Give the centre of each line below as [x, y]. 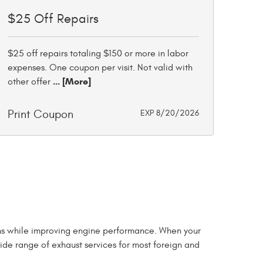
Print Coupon [41, 114]
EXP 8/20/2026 [170, 113]
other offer [29, 82]
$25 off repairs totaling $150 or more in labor [98, 53]
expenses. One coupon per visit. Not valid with [100, 68]
